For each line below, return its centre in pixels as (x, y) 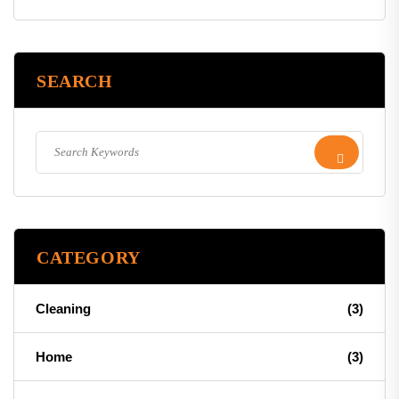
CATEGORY (89, 257)
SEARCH (75, 81)
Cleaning (63, 309)
